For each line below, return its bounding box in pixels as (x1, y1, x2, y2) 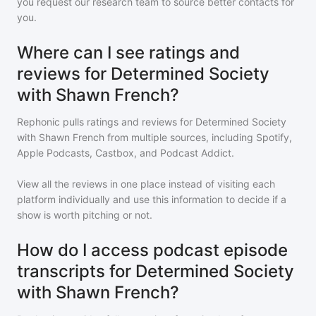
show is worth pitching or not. (17, 209, 152, 221)
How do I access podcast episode (17, 240, 288, 260)
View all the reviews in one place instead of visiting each (17, 178, 275, 190)
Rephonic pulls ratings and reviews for (17, 116, 195, 128)
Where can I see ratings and (17, 42, 240, 63)
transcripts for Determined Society (17, 261, 294, 281)
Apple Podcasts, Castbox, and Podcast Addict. (17, 147, 234, 159)
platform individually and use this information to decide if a (17, 193, 286, 205)
